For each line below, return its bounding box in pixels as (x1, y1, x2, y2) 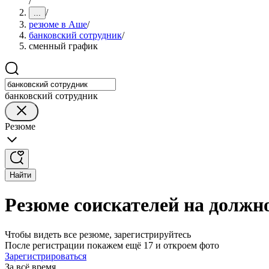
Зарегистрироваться (5, 250, 86, 261)
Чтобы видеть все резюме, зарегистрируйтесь (5, 229, 191, 240)
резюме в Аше (29, 19, 87, 29)
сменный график (29, 41, 98, 51)
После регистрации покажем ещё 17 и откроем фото (5, 240, 219, 250)
